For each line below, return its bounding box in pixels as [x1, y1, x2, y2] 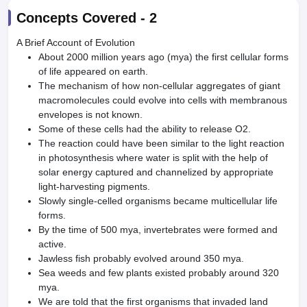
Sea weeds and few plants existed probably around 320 [38, 267, 279, 278]
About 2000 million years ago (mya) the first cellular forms [38, 51, 288, 62]
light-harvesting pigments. [38, 181, 153, 192]
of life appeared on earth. [38, 66, 151, 77]
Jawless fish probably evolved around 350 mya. [38, 253, 247, 264]
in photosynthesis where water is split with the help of [38, 152, 268, 163]
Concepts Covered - [16, 10, 149, 25]
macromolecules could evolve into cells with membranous [38, 95, 287, 106]
